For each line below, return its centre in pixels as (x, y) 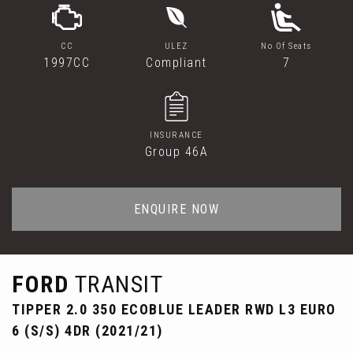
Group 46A (176, 152)
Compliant (176, 63)
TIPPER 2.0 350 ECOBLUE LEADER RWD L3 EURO (174, 309)
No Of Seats (286, 46)
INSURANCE (176, 135)
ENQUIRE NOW (176, 209)
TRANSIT (116, 284)
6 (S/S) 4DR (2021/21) (87, 331)
